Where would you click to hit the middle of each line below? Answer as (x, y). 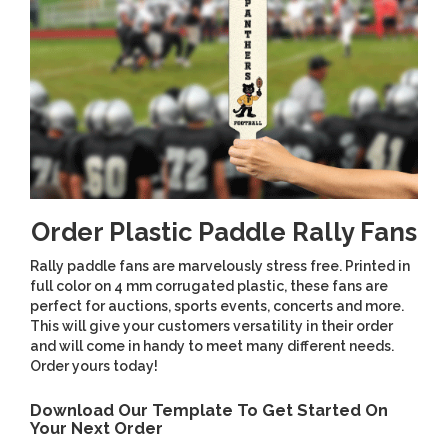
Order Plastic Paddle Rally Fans (224, 231)
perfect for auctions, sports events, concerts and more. (217, 305)
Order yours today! (94, 365)
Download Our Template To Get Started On (209, 410)
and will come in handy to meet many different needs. (212, 345)
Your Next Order (96, 428)
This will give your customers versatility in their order (211, 325)
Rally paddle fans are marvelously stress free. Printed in (220, 265)
